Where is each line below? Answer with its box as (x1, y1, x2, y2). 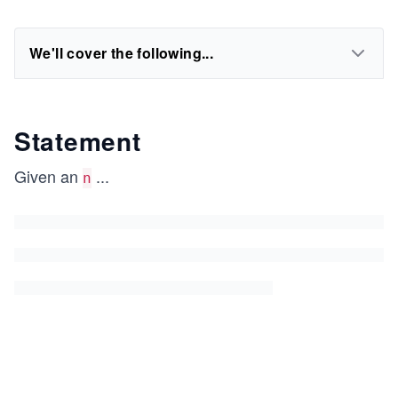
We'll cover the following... (29, 43, 214, 63)
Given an (14, 164, 83, 187)
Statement (14, 123, 141, 159)
